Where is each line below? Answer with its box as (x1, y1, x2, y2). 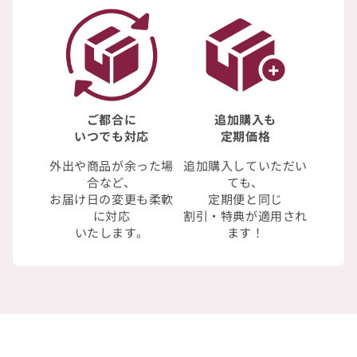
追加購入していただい (183, 157, 308, 175)
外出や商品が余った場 (49, 157, 174, 175)
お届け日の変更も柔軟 (49, 190, 174, 208)
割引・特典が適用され (183, 207, 308, 225)
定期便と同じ (208, 190, 283, 208)
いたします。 (74, 224, 149, 241)
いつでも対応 (74, 127, 149, 145)
